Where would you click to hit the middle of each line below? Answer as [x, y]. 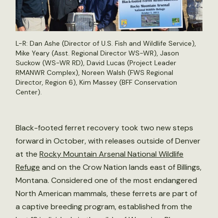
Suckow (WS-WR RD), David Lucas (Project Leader [96, 63]
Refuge [28, 167]
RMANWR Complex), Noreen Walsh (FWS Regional [94, 72]
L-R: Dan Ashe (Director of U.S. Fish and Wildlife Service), [106, 43]
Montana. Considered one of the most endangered [106, 180]
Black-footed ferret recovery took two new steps [104, 127]
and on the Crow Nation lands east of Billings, [121, 167]
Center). [29, 92]
